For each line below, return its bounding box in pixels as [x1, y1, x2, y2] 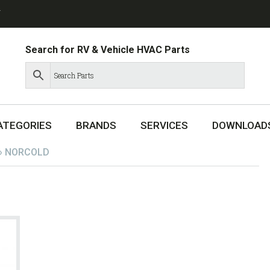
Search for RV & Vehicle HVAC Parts [25, 43, 190, 55]
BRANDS [76, 119, 116, 132]
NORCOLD [5, 146, 49, 158]
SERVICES [140, 119, 188, 132]
